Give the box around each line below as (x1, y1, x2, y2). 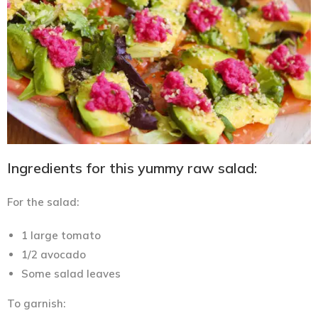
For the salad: (7, 194, 79, 209)
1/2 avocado (21, 247, 86, 261)
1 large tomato (21, 228, 101, 242)
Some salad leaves (21, 266, 121, 280)
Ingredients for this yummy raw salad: (7, 158, 257, 177)
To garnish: (7, 296, 65, 310)
